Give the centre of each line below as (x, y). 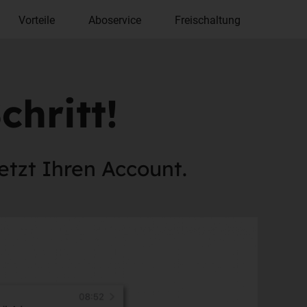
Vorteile (36, 19)
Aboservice (115, 19)
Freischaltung (208, 19)
